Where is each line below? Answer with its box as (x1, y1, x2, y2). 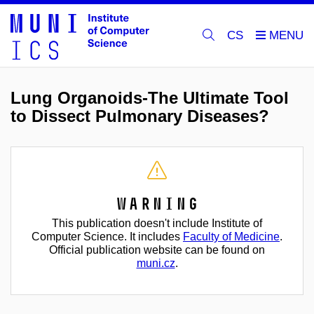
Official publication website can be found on (49, 244, 265, 256)
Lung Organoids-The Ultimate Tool (11, 88, 289, 107)
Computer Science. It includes (32, 231, 183, 243)
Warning (115, 193, 199, 214)
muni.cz (136, 257, 175, 269)
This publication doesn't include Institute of (52, 217, 262, 229)
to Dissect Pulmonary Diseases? (11, 107, 269, 125)
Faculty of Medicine (183, 231, 280, 243)
